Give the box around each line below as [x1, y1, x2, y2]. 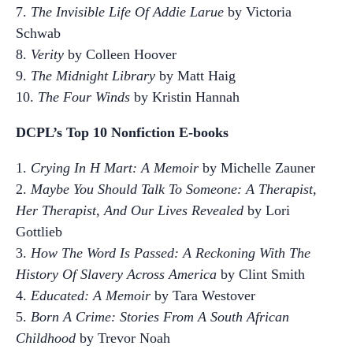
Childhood [16, 330, 76, 346]
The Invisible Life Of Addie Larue [27, 4, 224, 20]
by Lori [243, 203, 290, 218]
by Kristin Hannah [130, 89, 240, 105]
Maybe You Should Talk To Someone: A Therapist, [31, 181, 317, 197]
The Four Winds [38, 89, 130, 105]
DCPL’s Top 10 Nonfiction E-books [16, 124, 229, 140]
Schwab [16, 25, 61, 41]
